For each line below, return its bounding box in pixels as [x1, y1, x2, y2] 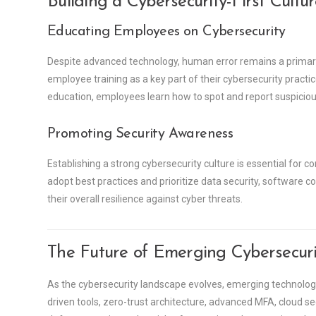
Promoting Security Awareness [47, 127, 233, 142]
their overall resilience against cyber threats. [47, 193, 243, 205]
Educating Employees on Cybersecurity [47, 25, 286, 39]
